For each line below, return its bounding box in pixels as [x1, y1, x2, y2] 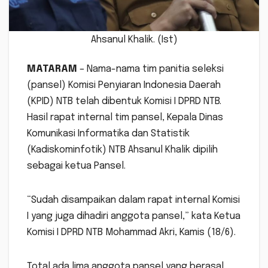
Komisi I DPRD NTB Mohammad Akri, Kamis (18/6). [27, 227, 236, 238]
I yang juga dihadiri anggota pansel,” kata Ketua [27, 211, 240, 222]
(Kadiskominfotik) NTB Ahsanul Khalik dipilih [27, 145, 218, 156]
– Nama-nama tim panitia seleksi [77, 64, 224, 75]
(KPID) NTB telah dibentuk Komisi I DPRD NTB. [27, 96, 221, 107]
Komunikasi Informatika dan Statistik [27, 129, 190, 139]
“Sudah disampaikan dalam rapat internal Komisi [27, 195, 240, 206]
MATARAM [27, 64, 77, 75]
